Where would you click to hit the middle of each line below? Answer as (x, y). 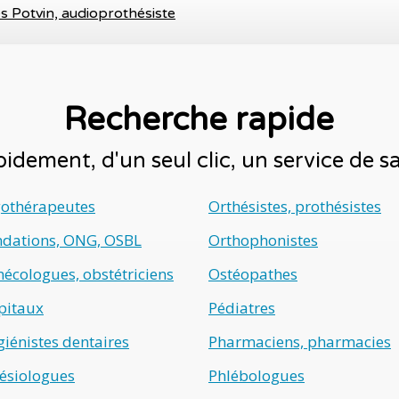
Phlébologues (256, 375)
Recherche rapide (199, 120)
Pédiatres (242, 308)
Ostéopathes (253, 274)
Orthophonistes (263, 240)
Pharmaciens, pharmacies (300, 342)
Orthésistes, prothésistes (295, 206)
